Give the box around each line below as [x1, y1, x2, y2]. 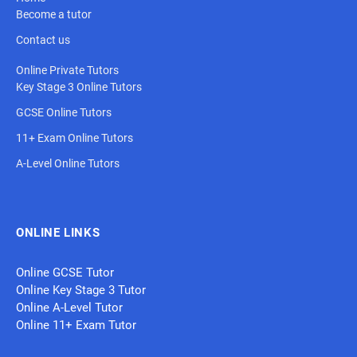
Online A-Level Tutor [16, 300, 123, 315]
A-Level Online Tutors [16, 157, 120, 170]
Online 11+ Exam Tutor [16, 318, 136, 332]
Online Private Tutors [16, 64, 119, 76]
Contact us [16, 33, 70, 46]
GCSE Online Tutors [16, 106, 112, 119]
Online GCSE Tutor [16, 265, 114, 280]
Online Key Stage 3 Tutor [16, 283, 146, 297]
